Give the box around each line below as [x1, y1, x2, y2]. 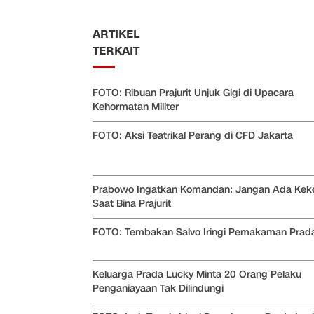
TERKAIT [93, 43, 139, 59]
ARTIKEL [93, 27, 139, 42]
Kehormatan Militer [93, 100, 179, 114]
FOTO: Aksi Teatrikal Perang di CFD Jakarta [93, 129, 293, 142]
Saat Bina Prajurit [93, 197, 171, 210]
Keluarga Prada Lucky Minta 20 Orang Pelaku [93, 268, 301, 281]
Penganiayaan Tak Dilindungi [93, 282, 224, 295]
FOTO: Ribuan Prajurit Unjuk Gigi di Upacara [93, 86, 294, 100]
